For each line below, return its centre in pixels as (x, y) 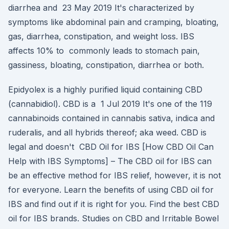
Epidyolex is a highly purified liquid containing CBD (105, 89)
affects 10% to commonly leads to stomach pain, (104, 51)
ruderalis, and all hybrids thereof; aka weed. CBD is (107, 132)
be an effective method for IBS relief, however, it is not (114, 175)
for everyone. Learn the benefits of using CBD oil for (111, 190)
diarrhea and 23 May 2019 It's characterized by (101, 8)
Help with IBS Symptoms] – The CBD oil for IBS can (110, 161)
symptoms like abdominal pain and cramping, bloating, (113, 22)
